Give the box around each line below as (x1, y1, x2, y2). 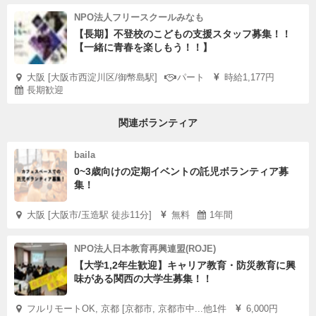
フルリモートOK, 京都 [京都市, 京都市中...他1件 (27, 303, 226, 314)
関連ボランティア (119, 117, 197, 128)
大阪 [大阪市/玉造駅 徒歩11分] (27, 209, 152, 220)
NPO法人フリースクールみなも (74, 12, 204, 23)
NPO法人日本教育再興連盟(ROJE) (74, 243, 216, 254)
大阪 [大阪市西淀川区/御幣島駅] (27, 72, 157, 83)
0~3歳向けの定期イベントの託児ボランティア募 (74, 166, 288, 177)
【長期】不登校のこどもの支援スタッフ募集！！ (74, 28, 291, 39)
